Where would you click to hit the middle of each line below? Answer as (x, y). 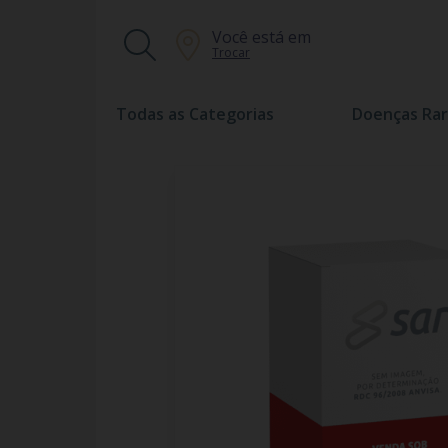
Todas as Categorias (195, 114)
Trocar (231, 52)
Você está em (261, 37)
